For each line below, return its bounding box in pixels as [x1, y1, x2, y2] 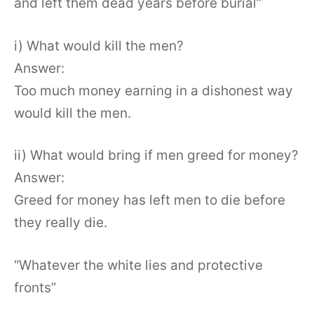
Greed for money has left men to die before [14, 192, 285, 209]
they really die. [14, 214, 107, 231]
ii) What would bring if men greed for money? [14, 147, 299, 164]
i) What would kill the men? [14, 37, 184, 54]
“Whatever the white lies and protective [14, 257, 263, 273]
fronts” [14, 279, 56, 296]
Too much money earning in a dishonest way [14, 82, 293, 99]
